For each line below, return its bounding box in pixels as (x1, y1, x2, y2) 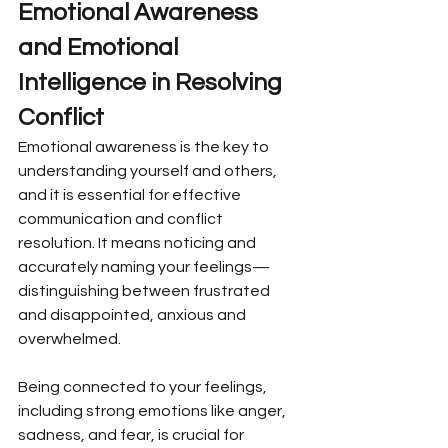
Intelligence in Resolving (18, 69, 287, 95)
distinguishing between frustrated (18, 282, 273, 299)
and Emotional (18, 34, 183, 60)
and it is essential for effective (18, 186, 244, 203)
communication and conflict (18, 210, 226, 227)
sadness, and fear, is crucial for (18, 426, 247, 443)
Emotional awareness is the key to (18, 138, 272, 155)
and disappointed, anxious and (18, 306, 249, 323)
